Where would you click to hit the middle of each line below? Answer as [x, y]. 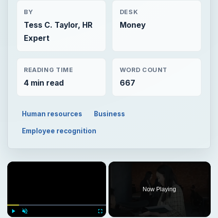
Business [110, 114]
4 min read [44, 83]
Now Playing [160, 189]
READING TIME [48, 70]
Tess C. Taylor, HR [58, 25]
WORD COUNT [144, 70]
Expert [36, 38]
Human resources [52, 114]
